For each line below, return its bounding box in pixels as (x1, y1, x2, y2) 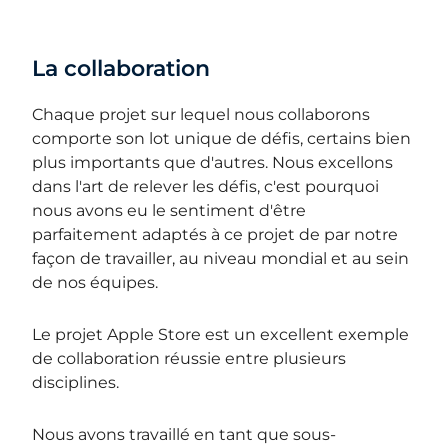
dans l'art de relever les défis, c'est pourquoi (32, 176, 380, 196)
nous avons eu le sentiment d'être (32, 200, 307, 220)
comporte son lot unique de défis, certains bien (32, 128, 412, 148)
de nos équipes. (32, 272, 163, 292)
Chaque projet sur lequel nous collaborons (32, 104, 371, 124)
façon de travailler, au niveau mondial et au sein (32, 248, 410, 268)
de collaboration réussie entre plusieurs (32, 348, 347, 368)
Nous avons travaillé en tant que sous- (32, 424, 337, 444)
